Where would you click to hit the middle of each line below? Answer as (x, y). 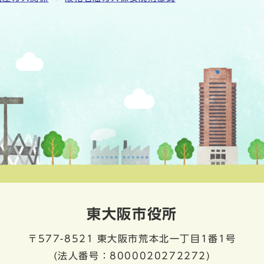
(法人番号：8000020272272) (132, 256)
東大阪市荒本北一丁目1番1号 (166, 239)
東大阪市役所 (132, 214)
